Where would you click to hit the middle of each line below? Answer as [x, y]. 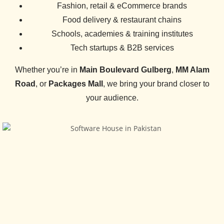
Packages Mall [75, 84]
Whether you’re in [47, 70]
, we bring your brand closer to [156, 84]
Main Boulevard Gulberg [125, 70]
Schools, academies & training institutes [122, 34]
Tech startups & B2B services [122, 48]
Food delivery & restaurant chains [122, 20]
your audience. [112, 98]
